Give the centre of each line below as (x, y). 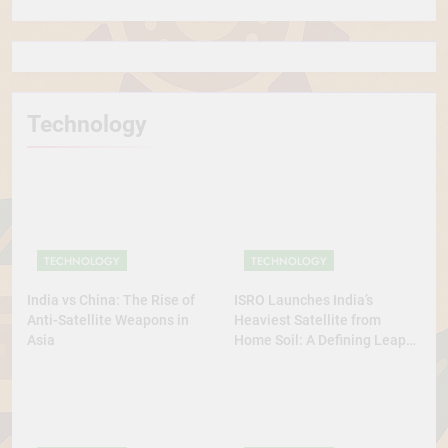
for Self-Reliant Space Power (325, 359)
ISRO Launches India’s (303, 299)
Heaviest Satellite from (307, 319)
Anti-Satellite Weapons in (108, 319)
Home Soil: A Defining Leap (320, 339)
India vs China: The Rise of (111, 299)
